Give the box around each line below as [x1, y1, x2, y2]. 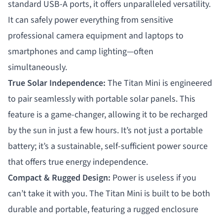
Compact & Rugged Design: [8, 171, 110, 184]
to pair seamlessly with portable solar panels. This [8, 92, 195, 105]
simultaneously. [8, 61, 67, 74]
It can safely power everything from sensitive [8, 13, 173, 26]
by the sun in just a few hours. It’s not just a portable [8, 124, 203, 137]
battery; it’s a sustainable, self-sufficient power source [8, 140, 208, 152]
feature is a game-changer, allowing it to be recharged [8, 108, 208, 121]
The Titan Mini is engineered [106, 76, 212, 89]
